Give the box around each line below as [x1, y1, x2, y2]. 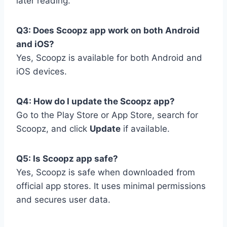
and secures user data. [16, 195, 110, 205]
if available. [121, 124, 170, 134]
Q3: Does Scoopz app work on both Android [16, 25, 200, 36]
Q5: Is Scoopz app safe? [16, 154, 118, 164]
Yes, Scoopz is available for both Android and [16, 53, 202, 63]
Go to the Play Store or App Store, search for [16, 110, 198, 121]
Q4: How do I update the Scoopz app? [16, 96, 175, 107]
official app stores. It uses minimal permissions [16, 181, 206, 192]
